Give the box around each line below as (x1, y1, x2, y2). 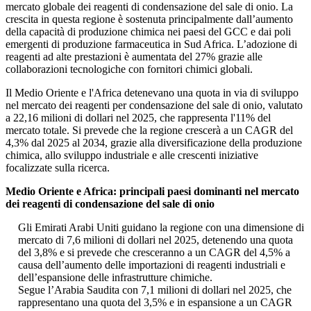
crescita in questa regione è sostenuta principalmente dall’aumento (6, 13, 293, 26)
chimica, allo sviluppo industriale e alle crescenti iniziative (6, 149, 258, 162)
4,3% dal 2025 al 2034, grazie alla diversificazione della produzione (6, 137, 302, 149)
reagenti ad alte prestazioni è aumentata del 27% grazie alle (6, 51, 262, 63)
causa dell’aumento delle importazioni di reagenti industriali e (18, 259, 285, 271)
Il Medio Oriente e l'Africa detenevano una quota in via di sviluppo (6, 87, 299, 99)
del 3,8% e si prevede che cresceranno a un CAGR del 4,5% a (18, 246, 290, 259)
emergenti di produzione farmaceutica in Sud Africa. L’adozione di (6, 38, 297, 51)
